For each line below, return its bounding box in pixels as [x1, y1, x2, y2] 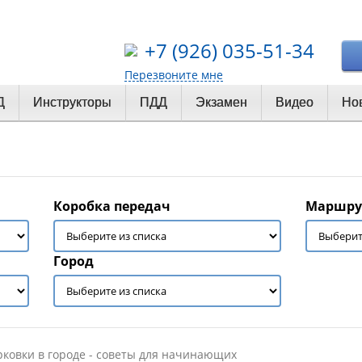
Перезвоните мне [124, 67, 223, 82]
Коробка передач [53, 197, 170, 216]
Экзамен [196, 95, 247, 110]
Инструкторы [33, 95, 112, 110]
